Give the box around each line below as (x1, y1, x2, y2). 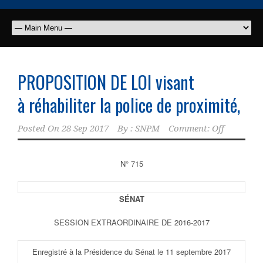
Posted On (18, 123, 59, 134)
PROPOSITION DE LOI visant (18, 69, 194, 96)
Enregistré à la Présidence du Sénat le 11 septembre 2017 (32, 246, 231, 258)
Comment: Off (168, 123, 224, 134)
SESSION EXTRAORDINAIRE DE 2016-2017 (53, 217, 210, 228)
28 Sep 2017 (62, 123, 109, 134)
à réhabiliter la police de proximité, (18, 92, 240, 119)
